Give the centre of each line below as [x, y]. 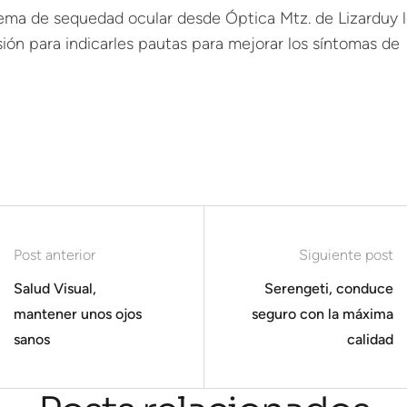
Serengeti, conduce [329, 288]
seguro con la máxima [323, 313]
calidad [370, 339]
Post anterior [55, 254]
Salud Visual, [55, 288]
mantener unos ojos [78, 313]
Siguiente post [346, 254]
